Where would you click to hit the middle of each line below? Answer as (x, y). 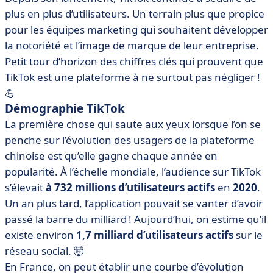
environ (55, 235)
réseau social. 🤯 (44, 251)
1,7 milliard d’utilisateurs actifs (154, 235)
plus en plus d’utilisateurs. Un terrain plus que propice (135, 14)
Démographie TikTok (65, 108)
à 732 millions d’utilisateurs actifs (132, 187)
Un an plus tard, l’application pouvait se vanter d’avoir (134, 203)
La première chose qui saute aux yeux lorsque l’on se (133, 124)
